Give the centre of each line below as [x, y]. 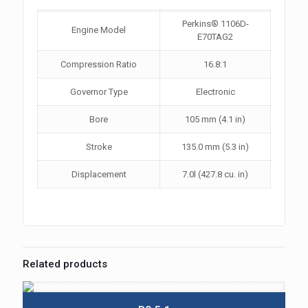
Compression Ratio [99, 64]
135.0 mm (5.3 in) [215, 147]
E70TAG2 [215, 37]
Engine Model [99, 30]
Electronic [215, 92]
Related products [65, 264]
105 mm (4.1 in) [215, 119]
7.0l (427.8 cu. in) [215, 174]
